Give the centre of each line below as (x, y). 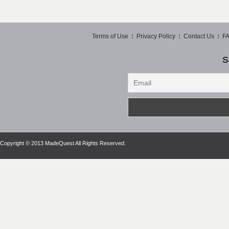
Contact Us (199, 36)
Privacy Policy (156, 36)
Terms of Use (110, 36)
